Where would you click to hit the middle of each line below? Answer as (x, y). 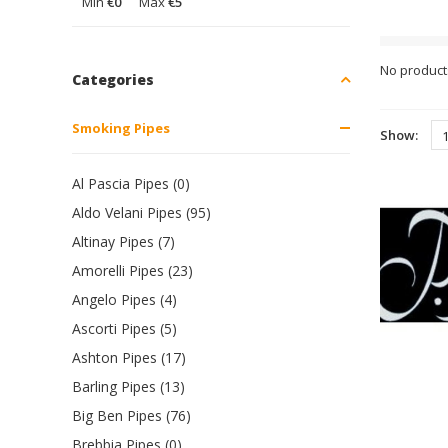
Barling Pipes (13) (128, 386)
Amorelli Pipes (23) (132, 270)
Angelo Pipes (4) (124, 299)
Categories (113, 79)
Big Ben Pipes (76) (131, 415)
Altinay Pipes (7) (123, 241)
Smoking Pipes (121, 127)
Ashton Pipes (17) (129, 357)
